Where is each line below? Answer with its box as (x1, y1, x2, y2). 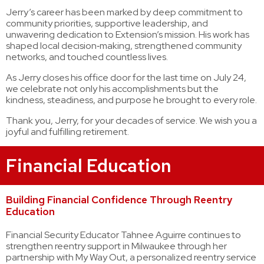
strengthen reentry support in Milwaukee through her (6, 240, 227, 252)
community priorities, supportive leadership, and (6, 17, 208, 29)
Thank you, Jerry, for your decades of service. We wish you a (6, 114, 257, 127)
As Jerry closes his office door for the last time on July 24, (6, 71, 246, 84)
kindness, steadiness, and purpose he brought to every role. (6, 94, 257, 106)
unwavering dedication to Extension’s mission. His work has (6, 28, 249, 41)
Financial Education (6, 154, 171, 177)
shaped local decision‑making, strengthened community (6, 39, 242, 52)
